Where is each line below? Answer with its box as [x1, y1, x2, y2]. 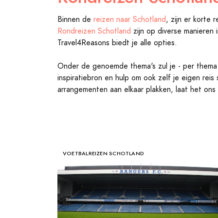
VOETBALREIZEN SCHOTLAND [63, 149, 145, 157]
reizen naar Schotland [93, 14, 166, 25]
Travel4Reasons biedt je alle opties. [57, 37, 177, 48]
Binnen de [57, 14, 93, 25]
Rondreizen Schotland [57, 26, 131, 36]
